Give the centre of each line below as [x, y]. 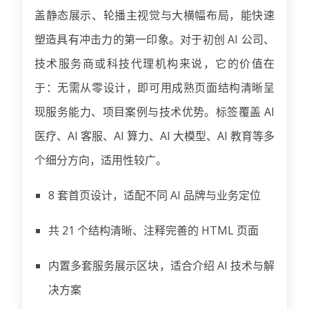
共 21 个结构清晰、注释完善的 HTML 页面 [153, 230]
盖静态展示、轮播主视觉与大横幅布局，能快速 [154, 15]
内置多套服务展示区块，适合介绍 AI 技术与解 [161, 265]
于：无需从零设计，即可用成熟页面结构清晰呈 [154, 87]
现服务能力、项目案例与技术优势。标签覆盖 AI [154, 111]
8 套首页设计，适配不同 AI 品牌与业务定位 [154, 195]
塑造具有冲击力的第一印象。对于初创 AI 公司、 [154, 39]
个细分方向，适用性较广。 [101, 160]
